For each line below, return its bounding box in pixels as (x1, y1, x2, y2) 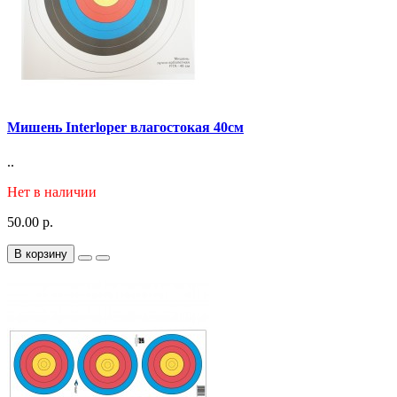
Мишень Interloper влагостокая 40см (7, 119, 244, 135)
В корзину (14, 246, 67, 261)
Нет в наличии (7, 183, 97, 199)
